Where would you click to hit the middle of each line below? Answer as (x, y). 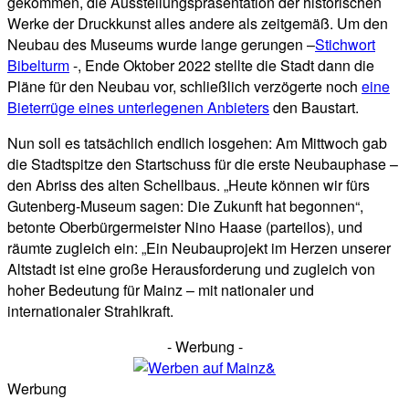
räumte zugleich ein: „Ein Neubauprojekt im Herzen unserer (199, 248)
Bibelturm (38, 66)
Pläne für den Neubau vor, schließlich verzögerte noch (184, 87)
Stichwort (345, 45)
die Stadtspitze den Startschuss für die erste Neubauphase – (203, 164)
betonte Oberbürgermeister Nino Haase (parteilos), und (185, 227)
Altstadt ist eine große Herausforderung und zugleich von (191, 269)
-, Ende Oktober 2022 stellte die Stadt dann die (222, 66)
